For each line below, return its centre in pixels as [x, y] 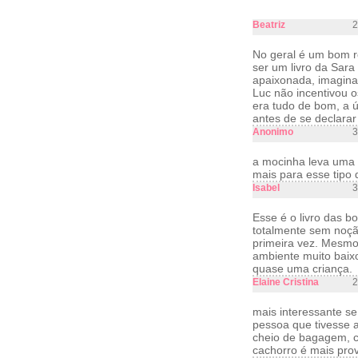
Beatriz [269, 25]
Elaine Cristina [286, 282]
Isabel [266, 188]
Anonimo [273, 132]
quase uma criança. [302, 268]
